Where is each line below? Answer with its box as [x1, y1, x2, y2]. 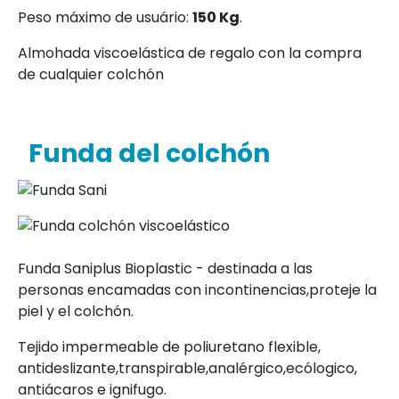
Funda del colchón [18, 136, 270, 172]
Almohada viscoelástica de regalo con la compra [18, 43, 362, 64]
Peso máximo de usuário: [18, 7, 192, 28]
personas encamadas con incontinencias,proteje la [18, 280, 377, 301]
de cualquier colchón [18, 64, 164, 85]
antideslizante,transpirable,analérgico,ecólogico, [18, 358, 357, 379]
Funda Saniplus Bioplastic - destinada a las [18, 258, 313, 280]
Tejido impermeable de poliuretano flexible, [18, 337, 321, 358]
